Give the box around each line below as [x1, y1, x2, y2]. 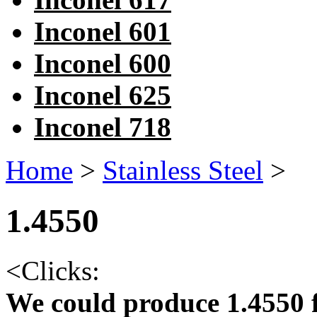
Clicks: [21, 255, 100, 286]
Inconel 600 [34, 48, 171, 79]
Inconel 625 [34, 80, 171, 111]
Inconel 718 [34, 112, 171, 143]
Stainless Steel [103, 155, 263, 186]
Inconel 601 [34, 16, 171, 47]
